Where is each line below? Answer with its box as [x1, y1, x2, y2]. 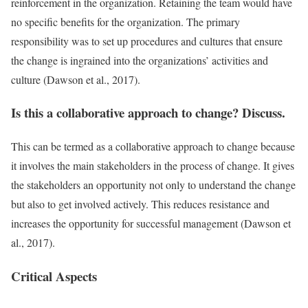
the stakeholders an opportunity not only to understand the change [11, 177, 296, 192]
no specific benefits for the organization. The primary [11, 14, 240, 29]
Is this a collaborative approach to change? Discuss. [11, 103, 285, 122]
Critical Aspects [11, 266, 97, 285]
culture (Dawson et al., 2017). [11, 71, 140, 87]
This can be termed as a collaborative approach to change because [11, 139, 295, 153]
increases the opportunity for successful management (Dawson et [11, 216, 291, 230]
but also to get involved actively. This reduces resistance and [11, 197, 269, 211]
